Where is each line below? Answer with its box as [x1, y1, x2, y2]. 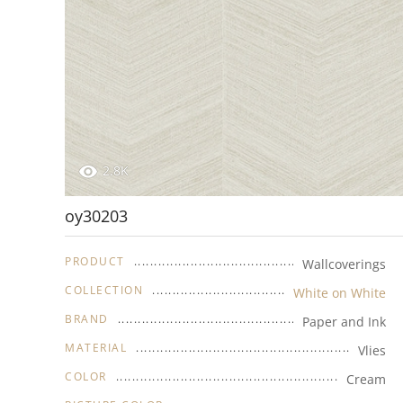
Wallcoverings [301, 255, 386, 273]
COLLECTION [65, 282, 143, 299]
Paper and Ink [301, 313, 386, 331]
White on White [292, 284, 386, 302]
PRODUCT [65, 254, 125, 270]
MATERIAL [65, 340, 127, 356]
